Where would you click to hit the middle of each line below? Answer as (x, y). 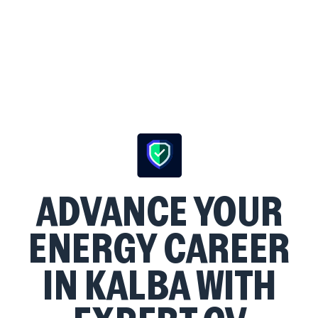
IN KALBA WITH (159, 286)
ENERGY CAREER (159, 250)
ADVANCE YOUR (159, 213)
